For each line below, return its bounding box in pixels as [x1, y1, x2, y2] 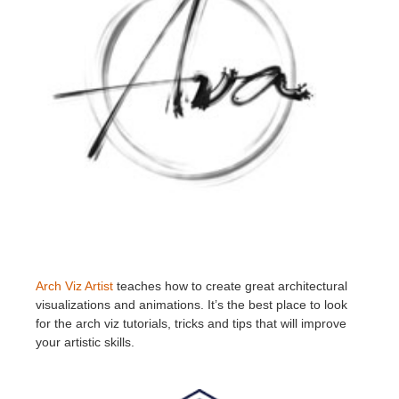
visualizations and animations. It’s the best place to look [36, 297, 347, 312]
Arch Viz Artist [36, 278, 113, 293]
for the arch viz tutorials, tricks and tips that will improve [36, 315, 346, 330]
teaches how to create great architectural [113, 278, 347, 293]
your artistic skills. [36, 334, 134, 349]
